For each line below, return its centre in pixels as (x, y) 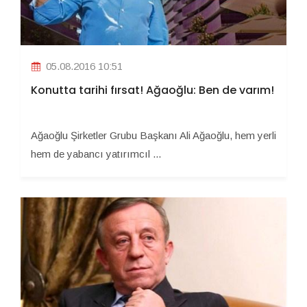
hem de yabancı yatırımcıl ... (96, 153)
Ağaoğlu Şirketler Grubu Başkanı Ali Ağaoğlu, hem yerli (153, 135)
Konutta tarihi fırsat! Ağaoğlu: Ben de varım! (152, 90)
